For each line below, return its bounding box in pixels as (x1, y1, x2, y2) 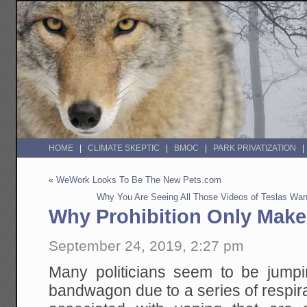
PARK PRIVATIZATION (213, 143, 297, 153)
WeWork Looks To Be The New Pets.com (56, 175, 222, 186)
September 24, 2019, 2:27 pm (49, 237, 245, 254)
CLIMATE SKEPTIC (88, 143, 160, 153)
